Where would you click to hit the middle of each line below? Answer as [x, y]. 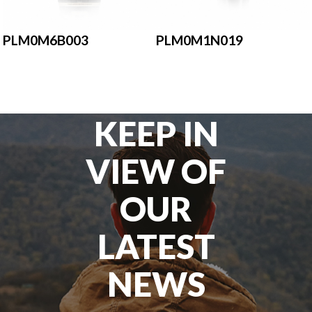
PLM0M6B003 [45, 40]
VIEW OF [156, 171]
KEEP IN [156, 133]
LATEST [156, 246]
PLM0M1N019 [200, 40]
